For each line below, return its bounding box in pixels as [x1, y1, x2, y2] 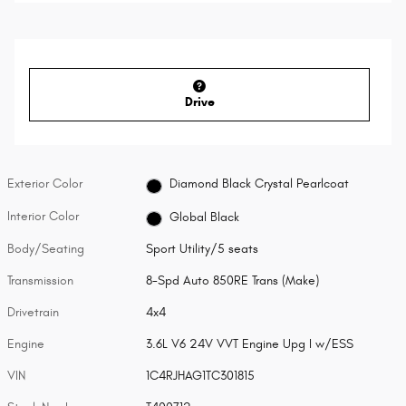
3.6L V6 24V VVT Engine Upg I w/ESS [146, 336, 354, 353]
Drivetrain [7, 304, 59, 321]
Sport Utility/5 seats [146, 241, 259, 257]
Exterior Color [7, 175, 82, 191]
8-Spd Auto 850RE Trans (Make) [146, 273, 320, 289]
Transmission [7, 273, 73, 289]
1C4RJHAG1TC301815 [146, 368, 256, 384]
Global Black [169, 208, 239, 225]
